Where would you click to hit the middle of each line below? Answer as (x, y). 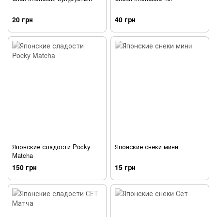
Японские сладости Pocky (51, 146)
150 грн (24, 167)
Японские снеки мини (147, 146)
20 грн (23, 19)
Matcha (23, 155)
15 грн (125, 167)
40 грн (125, 19)
